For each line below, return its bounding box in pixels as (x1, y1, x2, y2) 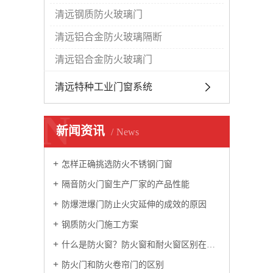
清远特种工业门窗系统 (55, 82, 152, 92)
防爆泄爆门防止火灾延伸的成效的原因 (62, 200, 207, 209)
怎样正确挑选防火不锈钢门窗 (62, 160, 172, 169)
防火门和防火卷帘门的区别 (62, 260, 164, 269)
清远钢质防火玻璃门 (55, 9, 143, 19)
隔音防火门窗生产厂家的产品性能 (62, 180, 190, 189)
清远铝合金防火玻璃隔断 (55, 32, 162, 42)
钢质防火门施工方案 (62, 220, 138, 229)
